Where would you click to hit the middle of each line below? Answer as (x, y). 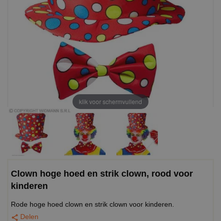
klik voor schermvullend (110, 101)
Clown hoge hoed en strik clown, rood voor (102, 173)
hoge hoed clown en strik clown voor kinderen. (102, 204)
